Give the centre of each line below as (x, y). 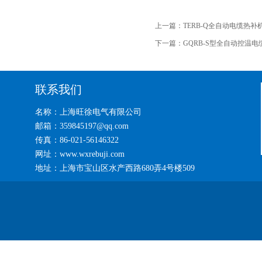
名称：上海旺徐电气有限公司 (88, 112)
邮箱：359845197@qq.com (82, 126)
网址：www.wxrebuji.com (80, 154)
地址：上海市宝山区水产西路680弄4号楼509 (115, 168)
